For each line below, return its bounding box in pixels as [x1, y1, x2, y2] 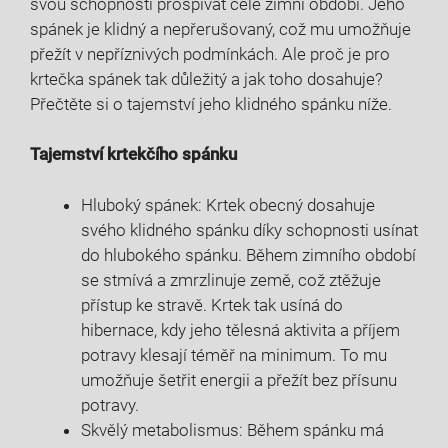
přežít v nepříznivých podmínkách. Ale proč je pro [30, 43, 390, 64]
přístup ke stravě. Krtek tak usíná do [81, 294, 343, 315]
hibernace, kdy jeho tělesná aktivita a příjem [81, 319, 400, 340]
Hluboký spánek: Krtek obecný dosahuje [81, 194, 375, 215]
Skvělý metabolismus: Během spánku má [81, 419, 384, 440]
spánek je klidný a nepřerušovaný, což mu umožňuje [30, 18, 411, 39]
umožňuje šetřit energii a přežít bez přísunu [81, 369, 397, 390]
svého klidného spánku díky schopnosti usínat [81, 219, 418, 240]
